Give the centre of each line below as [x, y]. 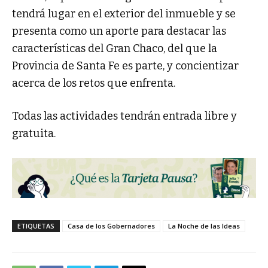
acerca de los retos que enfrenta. [94, 83]
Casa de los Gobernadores [111, 226]
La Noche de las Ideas [204, 226]
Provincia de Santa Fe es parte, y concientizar [125, 66]
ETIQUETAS [36, 226]
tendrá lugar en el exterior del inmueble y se [124, 14]
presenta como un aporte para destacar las [119, 31]
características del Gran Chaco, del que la [115, 49]
